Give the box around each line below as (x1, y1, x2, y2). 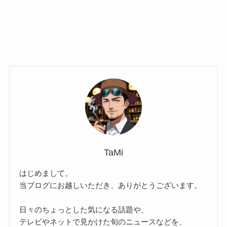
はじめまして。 (19, 169, 73, 178)
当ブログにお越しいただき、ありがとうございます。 (19, 181, 202, 190)
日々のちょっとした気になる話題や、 (19, 205, 149, 214)
